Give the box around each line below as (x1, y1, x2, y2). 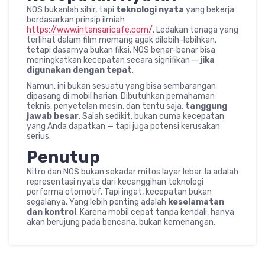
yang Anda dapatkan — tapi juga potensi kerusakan (27, 121, 220, 131)
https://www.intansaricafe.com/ (27, 25, 153, 35)
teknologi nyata (116, 5, 184, 15)
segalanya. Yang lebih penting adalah (27, 197, 168, 207)
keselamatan (168, 197, 224, 207)
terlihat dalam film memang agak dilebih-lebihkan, (27, 35, 216, 45)
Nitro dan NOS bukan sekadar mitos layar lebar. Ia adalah (27, 167, 238, 177)
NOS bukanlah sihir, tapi (27, 5, 116, 15)
